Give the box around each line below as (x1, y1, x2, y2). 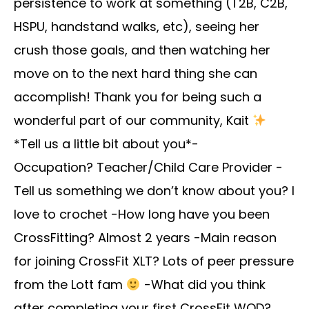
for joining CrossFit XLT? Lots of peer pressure (14, 252, 294, 270)
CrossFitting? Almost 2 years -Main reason (14, 229, 277, 247)
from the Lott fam (14, 276, 126, 294)
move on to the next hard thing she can (14, 65, 257, 83)
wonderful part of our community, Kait (14, 112, 252, 130)
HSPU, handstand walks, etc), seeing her (14, 18, 259, 36)
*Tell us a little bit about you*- (14, 135, 199, 153)
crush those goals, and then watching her (14, 41, 270, 59)
